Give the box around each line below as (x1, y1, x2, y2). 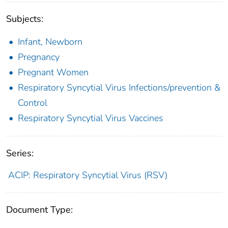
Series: (6, 147, 34, 159)
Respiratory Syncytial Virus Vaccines (18, 111, 163, 124)
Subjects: (6, 12, 43, 25)
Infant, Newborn (18, 35, 82, 48)
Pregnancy (18, 50, 60, 63)
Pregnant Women (18, 66, 89, 78)
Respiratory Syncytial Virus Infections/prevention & (18, 81, 220, 94)
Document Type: (6, 203, 73, 216)
